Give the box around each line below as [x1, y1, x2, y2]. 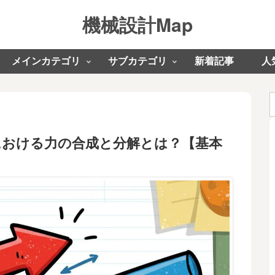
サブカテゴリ [108, 56, 167, 66]
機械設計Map [82, 11, 193, 37]
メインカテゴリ [12, 56, 81, 66]
